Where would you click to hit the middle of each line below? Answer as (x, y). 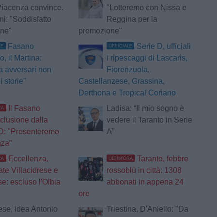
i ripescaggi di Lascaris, (147, 58)
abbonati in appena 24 (145, 182)
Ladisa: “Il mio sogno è (145, 108)
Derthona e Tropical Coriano (127, 93)
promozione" (100, 31)
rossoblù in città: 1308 (144, 170)
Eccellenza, (29, 159)
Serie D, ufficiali (163, 46)
